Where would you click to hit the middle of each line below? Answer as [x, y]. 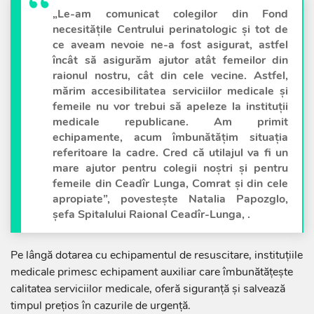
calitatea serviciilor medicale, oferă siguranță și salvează [148, 289]
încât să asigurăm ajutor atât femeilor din [170, 61]
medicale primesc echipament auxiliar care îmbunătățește [152, 272]
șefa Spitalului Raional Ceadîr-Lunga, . [151, 215]
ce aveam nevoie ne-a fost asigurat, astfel [170, 45]
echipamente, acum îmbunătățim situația [170, 138]
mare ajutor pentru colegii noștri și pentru [170, 169]
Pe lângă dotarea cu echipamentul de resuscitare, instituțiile [157, 255]
